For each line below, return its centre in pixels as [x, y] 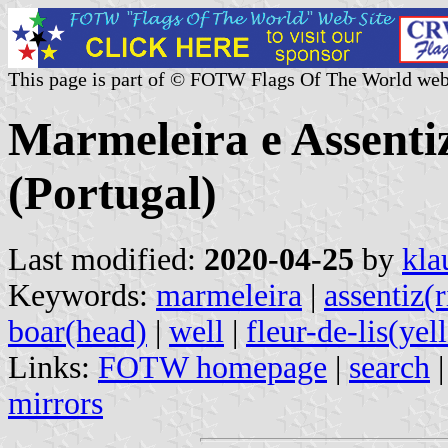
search [389, 367]
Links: [53, 367]
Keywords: [82, 295]
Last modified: [106, 259]
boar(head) [77, 331]
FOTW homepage [212, 367]
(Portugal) [112, 193]
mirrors [55, 403]
